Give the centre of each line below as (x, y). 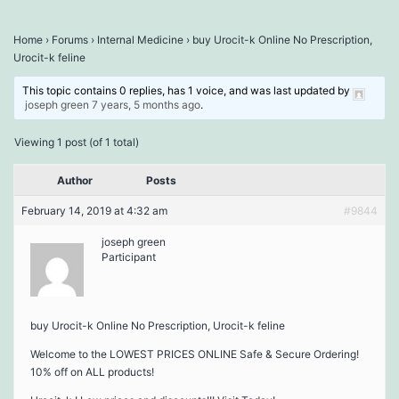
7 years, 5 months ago (147, 104)
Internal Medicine (140, 39)
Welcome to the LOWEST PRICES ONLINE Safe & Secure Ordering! (195, 354)
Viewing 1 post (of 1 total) (77, 142)
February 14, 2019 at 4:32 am (94, 210)
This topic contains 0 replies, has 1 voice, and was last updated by (188, 90)
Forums (70, 39)
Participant (129, 256)
